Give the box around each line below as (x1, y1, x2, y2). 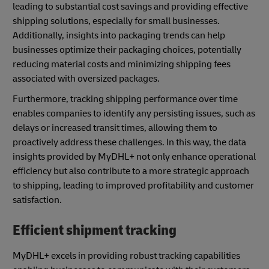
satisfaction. (13, 194, 62, 207)
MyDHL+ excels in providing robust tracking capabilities (13, 249, 240, 262)
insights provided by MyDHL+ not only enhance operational (13, 151, 256, 163)
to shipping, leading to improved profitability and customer (13, 180, 254, 192)
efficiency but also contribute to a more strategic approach (13, 165, 249, 178)
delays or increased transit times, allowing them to (13, 122, 217, 134)
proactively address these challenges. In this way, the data (13, 136, 246, 149)
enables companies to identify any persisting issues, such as (13, 107, 255, 120)
